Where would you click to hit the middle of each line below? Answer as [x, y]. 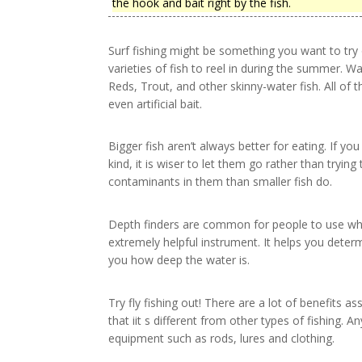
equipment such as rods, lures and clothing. [222, 338]
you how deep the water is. [179, 260]
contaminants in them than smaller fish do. [221, 182]
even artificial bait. [156, 103]
